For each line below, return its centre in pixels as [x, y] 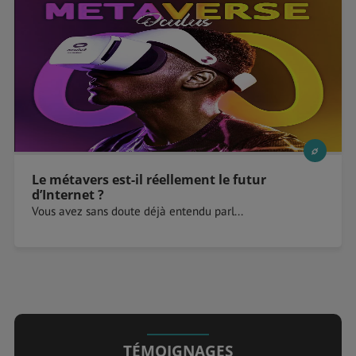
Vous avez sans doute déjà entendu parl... [138, 211]
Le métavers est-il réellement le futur [149, 180]
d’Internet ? [68, 195]
